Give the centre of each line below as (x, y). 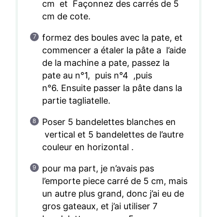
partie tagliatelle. (76, 100)
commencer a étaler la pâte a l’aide (114, 50)
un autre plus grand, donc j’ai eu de (113, 193)
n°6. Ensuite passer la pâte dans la (112, 88)
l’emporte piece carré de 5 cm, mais (115, 181)
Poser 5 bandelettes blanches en (109, 122)
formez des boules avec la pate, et (112, 37)
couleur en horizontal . (88, 147)
